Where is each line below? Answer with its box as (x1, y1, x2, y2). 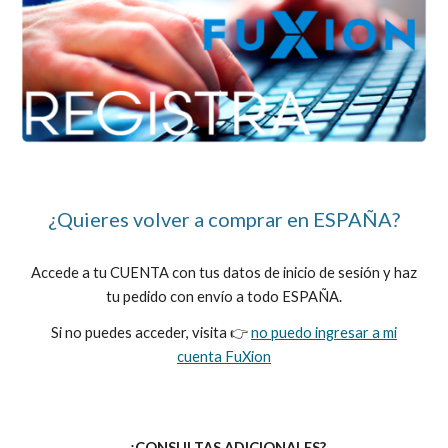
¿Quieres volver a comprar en (48, 207, 313, 231)
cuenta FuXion (177, 348, 271, 365)
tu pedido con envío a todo (106, 288, 282, 305)
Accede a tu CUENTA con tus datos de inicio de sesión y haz (31, 264, 417, 281)
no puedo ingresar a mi (251, 324, 397, 341)
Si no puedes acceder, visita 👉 (51, 324, 251, 341)
